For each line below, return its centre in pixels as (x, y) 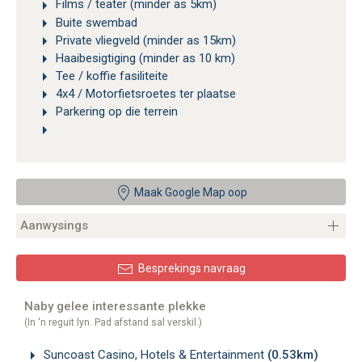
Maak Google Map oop (189, 192)
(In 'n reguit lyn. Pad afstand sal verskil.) (113, 322)
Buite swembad (95, 22)
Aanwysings (54, 225)
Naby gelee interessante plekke (115, 306)
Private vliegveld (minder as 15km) (144, 40)
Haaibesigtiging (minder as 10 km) (144, 58)
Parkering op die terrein (115, 111)
